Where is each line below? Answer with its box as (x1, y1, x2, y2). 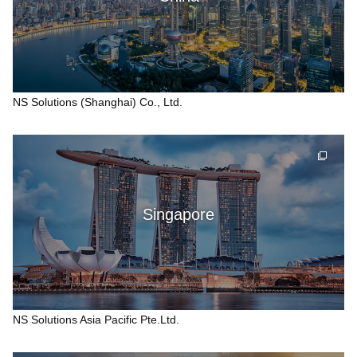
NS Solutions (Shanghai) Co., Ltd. (13, 95, 182, 108)
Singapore (143, 205, 214, 223)
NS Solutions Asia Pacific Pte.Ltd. (13, 313, 179, 327)
